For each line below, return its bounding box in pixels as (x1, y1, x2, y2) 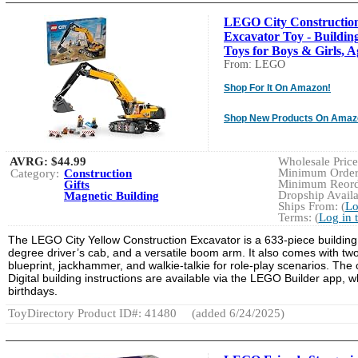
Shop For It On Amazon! (224, 82, 331, 93)
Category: (10, 166, 59, 180)
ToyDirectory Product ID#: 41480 (8, 306, 177, 320)
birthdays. (8, 284, 58, 297)
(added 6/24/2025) (189, 306, 284, 320)
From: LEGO (224, 58, 285, 70)
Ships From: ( (277, 199, 345, 213)
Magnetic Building (64, 189, 159, 202)
